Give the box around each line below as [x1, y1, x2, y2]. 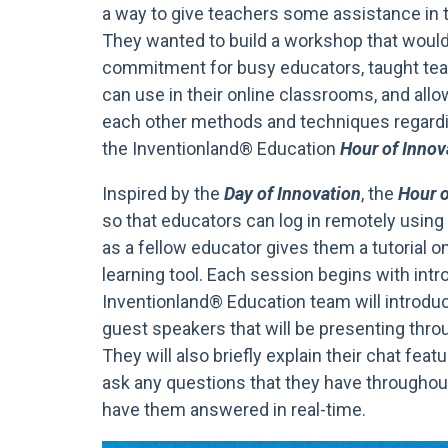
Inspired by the [102, 182, 224, 204]
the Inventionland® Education [102, 137, 340, 159]
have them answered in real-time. [102, 398, 366, 420]
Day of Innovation [224, 182, 361, 204]
